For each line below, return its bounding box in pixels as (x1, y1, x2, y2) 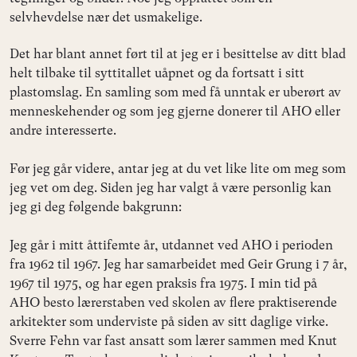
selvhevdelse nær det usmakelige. (10, 9, 202, 25)
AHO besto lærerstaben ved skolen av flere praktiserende (10, 294, 337, 310)
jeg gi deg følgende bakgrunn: (10, 198, 182, 214)
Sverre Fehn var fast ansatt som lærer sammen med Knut (10, 332, 337, 348)
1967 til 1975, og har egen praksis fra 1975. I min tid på (10, 275, 317, 291)
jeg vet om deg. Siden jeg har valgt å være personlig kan (10, 179, 331, 195)
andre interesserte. (10, 122, 116, 138)
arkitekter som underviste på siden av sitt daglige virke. (10, 313, 328, 329)
